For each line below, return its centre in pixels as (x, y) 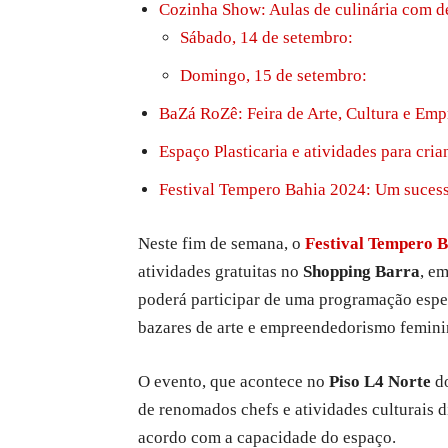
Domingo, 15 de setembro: (273, 76)
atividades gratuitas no (220, 272)
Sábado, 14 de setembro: (266, 38)
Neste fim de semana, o (221, 244)
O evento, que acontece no (233, 382)
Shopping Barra (361, 272)
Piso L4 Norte (380, 382)
